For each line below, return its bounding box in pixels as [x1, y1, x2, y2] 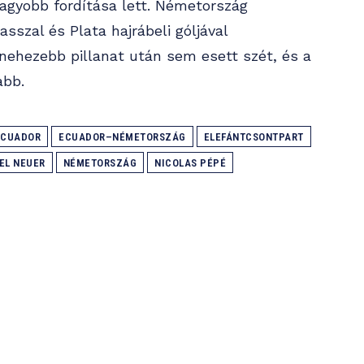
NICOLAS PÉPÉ [154, 157, 226, 170]
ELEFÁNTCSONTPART [203, 131, 304, 144]
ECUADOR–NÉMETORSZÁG [58, 131, 186, 144]
